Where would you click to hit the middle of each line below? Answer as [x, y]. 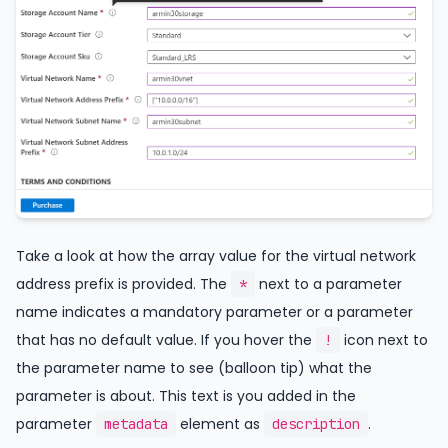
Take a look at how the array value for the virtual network [216, 256]
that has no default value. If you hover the [166, 340]
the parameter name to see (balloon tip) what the [194, 368]
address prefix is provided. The [123, 284]
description [316, 424]
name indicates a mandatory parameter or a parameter [214, 312]
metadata [136, 424]
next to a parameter [328, 284]
